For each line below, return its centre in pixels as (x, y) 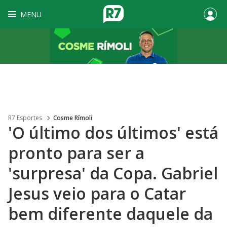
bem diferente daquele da (110, 214)
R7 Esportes (25, 118)
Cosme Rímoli (73, 118)
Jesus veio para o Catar (97, 193)
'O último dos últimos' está (113, 133)
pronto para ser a (76, 153)
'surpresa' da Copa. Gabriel (113, 173)
